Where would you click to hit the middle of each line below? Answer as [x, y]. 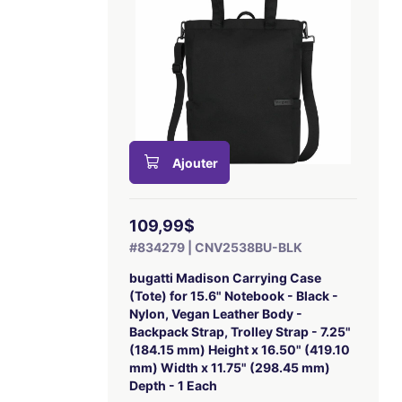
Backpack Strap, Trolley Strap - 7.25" [240, 332]
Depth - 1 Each [174, 385]
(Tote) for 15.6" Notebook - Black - [234, 296]
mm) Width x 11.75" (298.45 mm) [230, 367]
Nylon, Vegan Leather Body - [216, 314]
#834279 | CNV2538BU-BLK [216, 247]
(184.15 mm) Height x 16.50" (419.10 [240, 350]
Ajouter [196, 163]
